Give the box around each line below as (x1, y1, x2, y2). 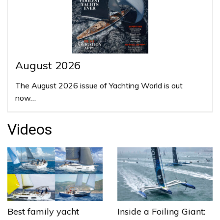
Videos (7, 120, 52, 138)
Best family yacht (7, 206, 79, 218)
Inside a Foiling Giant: (117, 206, 205, 218)
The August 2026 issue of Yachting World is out (15, 80, 183, 90)
